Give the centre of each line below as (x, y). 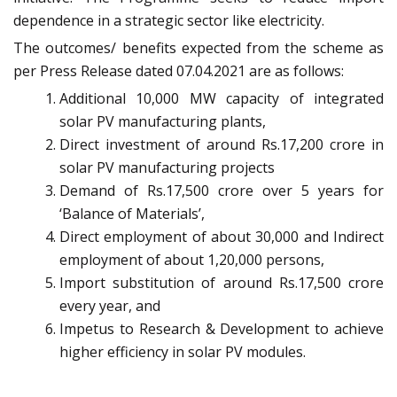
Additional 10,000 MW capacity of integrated (222, 99)
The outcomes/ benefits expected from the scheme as (198, 48)
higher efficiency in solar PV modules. (183, 352)
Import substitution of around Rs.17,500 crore (222, 283)
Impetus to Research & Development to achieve (222, 329)
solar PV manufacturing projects (167, 168)
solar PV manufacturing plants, (163, 122)
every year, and (110, 306)
